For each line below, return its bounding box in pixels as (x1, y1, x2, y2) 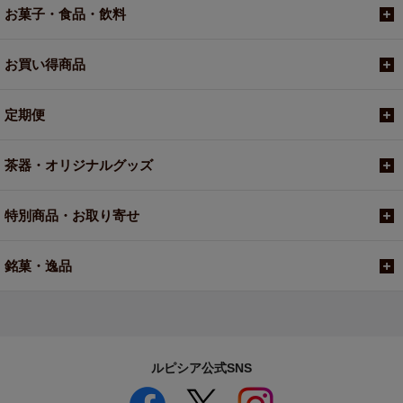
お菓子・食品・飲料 (4, 6, 126, 22)
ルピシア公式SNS (151, 361, 252, 376)
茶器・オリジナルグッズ (4, 157, 153, 174)
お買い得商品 (4, 57, 85, 73)
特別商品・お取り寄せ (4, 208, 139, 224)
